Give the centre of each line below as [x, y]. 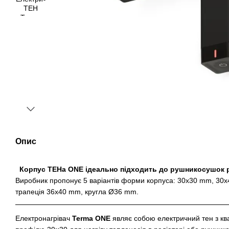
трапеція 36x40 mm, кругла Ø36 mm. [77, 192]
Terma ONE [91, 219]
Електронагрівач [44, 219]
